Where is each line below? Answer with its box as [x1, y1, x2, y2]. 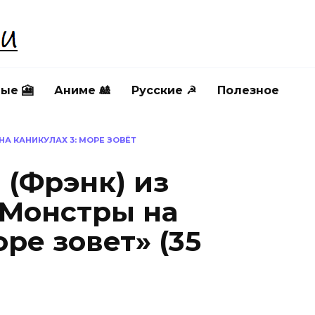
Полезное [217, 84, 279, 97]
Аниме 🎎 [54, 84, 110, 97]
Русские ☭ [131, 84, 196, 97]
